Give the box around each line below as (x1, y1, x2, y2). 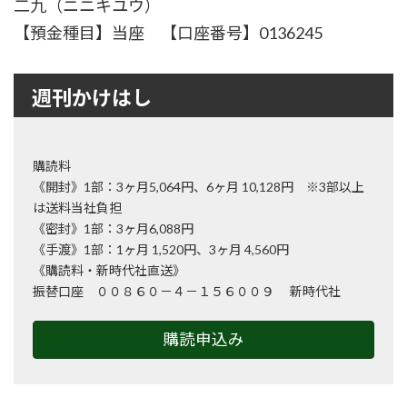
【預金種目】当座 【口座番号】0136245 (14, 23, 323, 44)
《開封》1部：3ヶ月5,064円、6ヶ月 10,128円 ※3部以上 (33, 179, 364, 195)
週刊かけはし (32, 82, 152, 112)
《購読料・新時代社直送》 (33, 263, 185, 279)
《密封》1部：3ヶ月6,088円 (33, 221, 194, 237)
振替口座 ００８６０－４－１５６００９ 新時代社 (33, 283, 341, 300)
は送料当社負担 (33, 200, 122, 216)
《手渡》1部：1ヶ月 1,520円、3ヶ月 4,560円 (33, 242, 289, 258)
